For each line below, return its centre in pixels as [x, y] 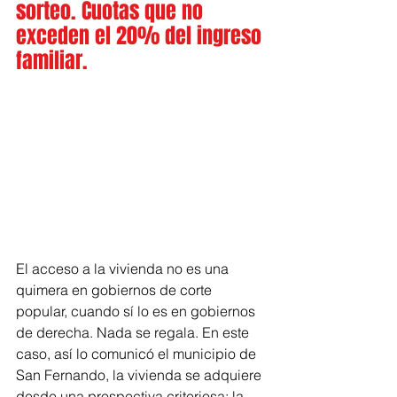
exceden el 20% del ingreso [141, 36]
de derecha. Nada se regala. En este [134, 332]
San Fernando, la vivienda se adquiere [140, 374]
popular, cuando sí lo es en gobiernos [137, 311]
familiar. [52, 61]
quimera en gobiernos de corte [116, 289]
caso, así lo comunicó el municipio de [138, 353]
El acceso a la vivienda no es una [124, 268]
